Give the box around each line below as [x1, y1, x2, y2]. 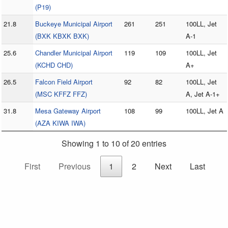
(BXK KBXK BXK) [35, 31, 89, 41]
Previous [58, 160, 91, 173]
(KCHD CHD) [35, 60, 73, 70]
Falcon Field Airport [35, 77, 93, 87]
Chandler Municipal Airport [35, 48, 112, 58]
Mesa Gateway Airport [35, 106, 101, 116]
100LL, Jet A [185, 106, 223, 116]
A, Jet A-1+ [185, 89, 220, 99]
